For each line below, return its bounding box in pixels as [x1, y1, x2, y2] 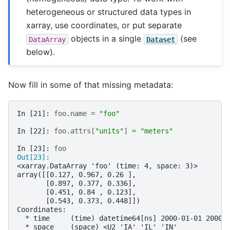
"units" [95, 127, 124, 136]
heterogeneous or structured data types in [26, 7, 191, 17]
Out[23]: [17, 153, 54, 162]
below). [26, 47, 55, 57]
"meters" [140, 127, 173, 136]
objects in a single [68, 33, 144, 44]
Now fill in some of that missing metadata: [8, 80, 173, 90]
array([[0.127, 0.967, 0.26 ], [17, 170, 136, 179]
